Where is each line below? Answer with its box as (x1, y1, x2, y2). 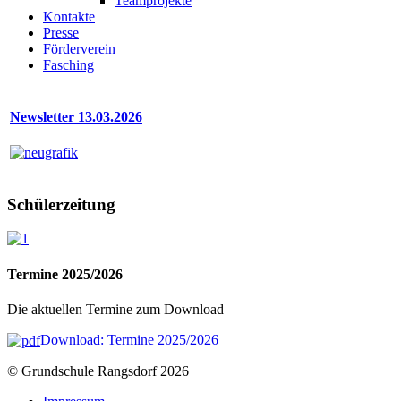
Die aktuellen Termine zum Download (7, 301, 224, 317)
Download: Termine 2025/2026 (40, 331, 218, 347)
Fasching (43, 57, 94, 73)
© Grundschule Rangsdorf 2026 (7, 363, 189, 380)
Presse (43, 25, 79, 40)
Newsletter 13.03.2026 (10, 109, 142, 125)
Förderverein (43, 41, 115, 56)
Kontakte (43, 9, 95, 24)
